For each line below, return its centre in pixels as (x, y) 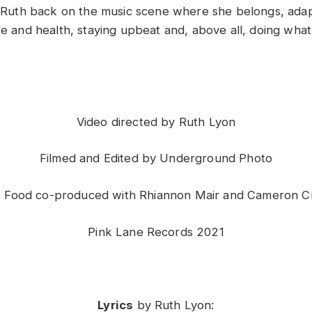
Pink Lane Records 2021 (156, 232)
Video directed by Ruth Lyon (156, 122)
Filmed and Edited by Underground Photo (156, 158)
